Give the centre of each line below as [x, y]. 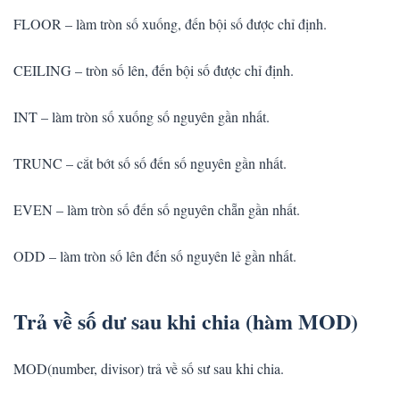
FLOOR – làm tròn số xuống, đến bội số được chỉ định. [170, 24]
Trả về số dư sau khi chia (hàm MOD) [186, 321]
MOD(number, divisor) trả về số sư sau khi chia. [149, 369]
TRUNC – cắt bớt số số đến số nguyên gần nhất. [150, 163]
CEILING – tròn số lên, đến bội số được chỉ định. [154, 71]
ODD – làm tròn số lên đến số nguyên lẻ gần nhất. [155, 256]
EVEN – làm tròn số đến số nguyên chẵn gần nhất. [157, 210]
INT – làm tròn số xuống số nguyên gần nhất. [142, 117]
